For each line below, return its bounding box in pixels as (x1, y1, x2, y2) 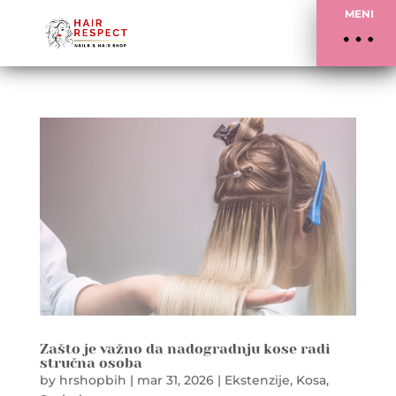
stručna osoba (39, 354, 142, 371)
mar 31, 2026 (136, 371, 214, 388)
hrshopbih (58, 371, 126, 388)
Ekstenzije (224, 371, 290, 388)
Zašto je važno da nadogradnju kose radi (39, 339, 330, 357)
